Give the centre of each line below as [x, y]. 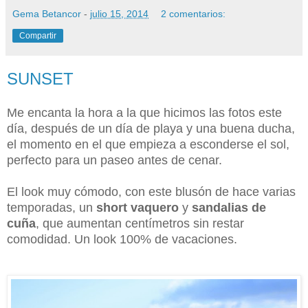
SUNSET [40, 79]
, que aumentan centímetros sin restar [140, 224]
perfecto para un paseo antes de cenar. [116, 161]
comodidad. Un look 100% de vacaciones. [124, 240]
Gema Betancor [48, 14]
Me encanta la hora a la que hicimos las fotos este [144, 113]
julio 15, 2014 [119, 14]
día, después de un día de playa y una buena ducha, [151, 129]
